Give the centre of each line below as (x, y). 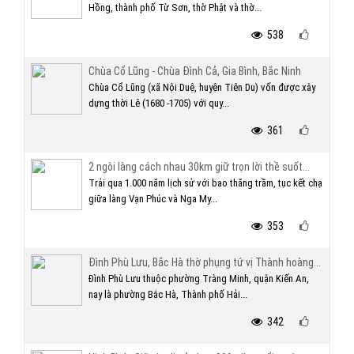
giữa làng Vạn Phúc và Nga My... (153, 199)
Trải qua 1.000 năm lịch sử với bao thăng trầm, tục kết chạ (205, 183)
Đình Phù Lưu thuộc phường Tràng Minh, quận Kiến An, (199, 279)
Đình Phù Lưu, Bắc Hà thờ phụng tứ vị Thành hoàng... (205, 262)
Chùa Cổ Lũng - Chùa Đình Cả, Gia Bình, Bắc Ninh (195, 71)
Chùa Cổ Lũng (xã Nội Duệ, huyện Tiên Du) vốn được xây (202, 87)
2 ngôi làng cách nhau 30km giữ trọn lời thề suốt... (199, 167)
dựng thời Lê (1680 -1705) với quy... (159, 103)
